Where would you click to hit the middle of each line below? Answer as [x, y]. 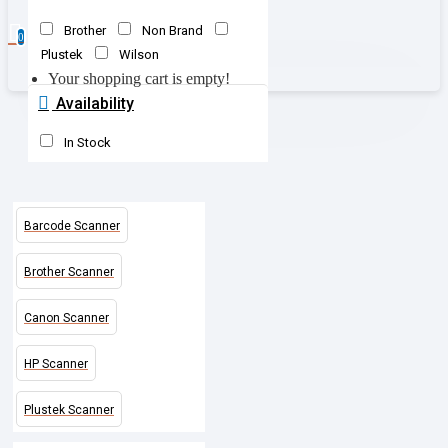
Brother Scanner [69, 272]
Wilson [139, 55]
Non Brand [172, 31]
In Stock [87, 143]
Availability [93, 104]
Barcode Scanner [72, 226]
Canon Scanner [66, 318]
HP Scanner [56, 364]
